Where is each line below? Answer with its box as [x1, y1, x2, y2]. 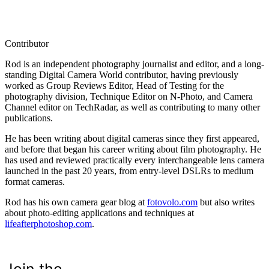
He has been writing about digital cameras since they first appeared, [5, 133, 259, 144]
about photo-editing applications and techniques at [5, 208, 194, 219]
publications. [5, 113, 53, 124]
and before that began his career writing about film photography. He [5, 144, 261, 155]
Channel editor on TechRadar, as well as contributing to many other [5, 102, 260, 113]
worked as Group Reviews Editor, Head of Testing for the [5, 80, 224, 91]
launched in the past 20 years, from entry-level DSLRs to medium [5, 166, 253, 177]
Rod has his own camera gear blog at [5, 197, 147, 208]
